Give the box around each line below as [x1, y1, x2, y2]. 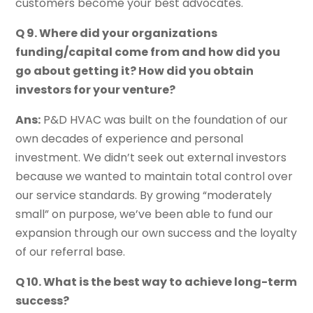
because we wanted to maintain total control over [15, 168, 293, 185]
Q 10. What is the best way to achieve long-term [15, 274, 298, 291]
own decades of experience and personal [15, 131, 244, 147]
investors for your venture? [15, 82, 176, 99]
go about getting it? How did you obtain [15, 63, 254, 80]
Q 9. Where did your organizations [15, 25, 218, 42]
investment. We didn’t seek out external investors [15, 150, 287, 166]
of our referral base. [15, 244, 126, 261]
